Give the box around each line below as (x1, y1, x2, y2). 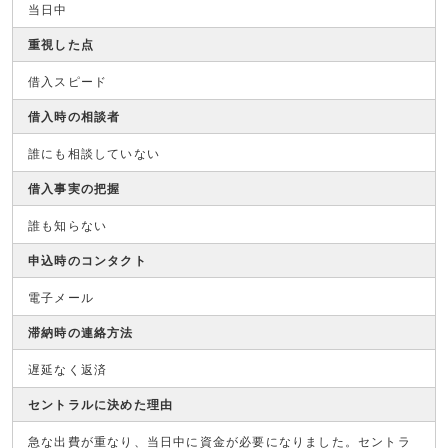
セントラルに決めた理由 (28, 398, 174, 412)
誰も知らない (28, 219, 108, 233)
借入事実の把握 (28, 182, 121, 196)
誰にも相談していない (28, 147, 160, 161)
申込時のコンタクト (28, 254, 147, 268)
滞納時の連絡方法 (28, 326, 134, 340)
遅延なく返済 (28, 363, 108, 377)
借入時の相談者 (28, 110, 121, 124)
